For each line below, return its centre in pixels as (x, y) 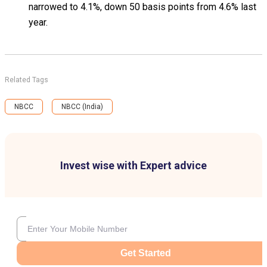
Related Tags (27, 80)
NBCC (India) (82, 107)
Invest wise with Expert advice (133, 165)
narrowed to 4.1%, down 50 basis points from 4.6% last (142, 7)
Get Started (145, 253)
